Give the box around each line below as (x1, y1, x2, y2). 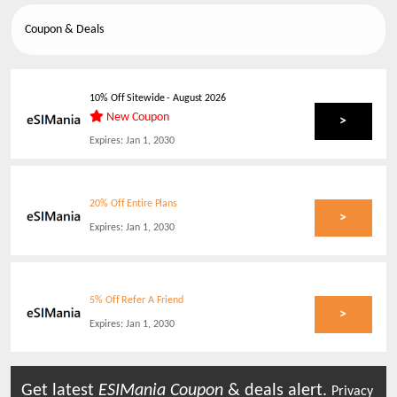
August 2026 (173, 92, 226, 104)
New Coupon (104, 110, 170, 124)
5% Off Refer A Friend (90, 295, 183, 306)
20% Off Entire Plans (90, 198, 177, 209)
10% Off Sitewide (90, 92, 165, 104)
